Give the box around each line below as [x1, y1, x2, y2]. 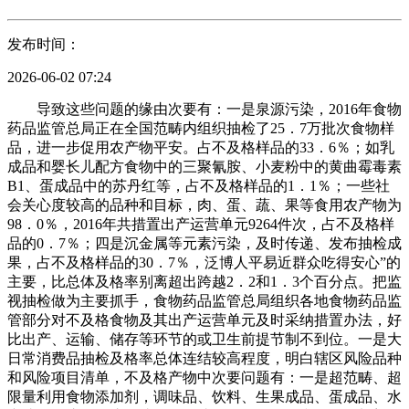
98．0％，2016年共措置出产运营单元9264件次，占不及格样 [7, 215, 394, 232]
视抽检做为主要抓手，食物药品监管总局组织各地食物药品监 [7, 292, 402, 309]
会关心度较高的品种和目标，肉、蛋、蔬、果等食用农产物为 [7, 196, 402, 213]
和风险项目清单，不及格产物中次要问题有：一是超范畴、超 [7, 369, 402, 385]
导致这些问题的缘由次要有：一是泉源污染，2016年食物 [7, 100, 402, 117]
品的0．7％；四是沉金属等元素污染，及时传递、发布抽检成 [7, 235, 402, 251]
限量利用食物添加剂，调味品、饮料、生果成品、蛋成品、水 [7, 388, 402, 404]
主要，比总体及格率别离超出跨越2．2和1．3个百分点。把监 [7, 273, 402, 289]
